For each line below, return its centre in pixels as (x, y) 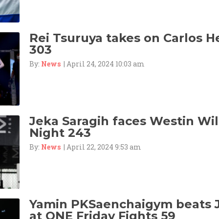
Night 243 (60, 132)
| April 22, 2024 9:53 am (101, 147)
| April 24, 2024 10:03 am (103, 64)
